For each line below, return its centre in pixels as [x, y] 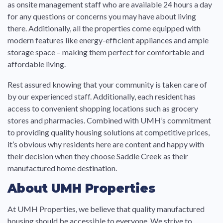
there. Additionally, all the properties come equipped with [104, 28]
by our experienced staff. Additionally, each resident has [102, 96]
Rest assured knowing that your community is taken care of [107, 84]
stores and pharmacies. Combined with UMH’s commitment [109, 120]
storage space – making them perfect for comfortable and [106, 52]
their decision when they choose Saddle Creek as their [98, 156]
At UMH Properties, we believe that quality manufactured [106, 209]
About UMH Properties [81, 188]
